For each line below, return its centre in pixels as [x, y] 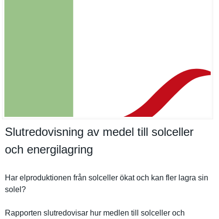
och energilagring [49, 149]
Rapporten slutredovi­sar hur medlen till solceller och [95, 213]
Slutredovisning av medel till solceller [99, 132]
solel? [15, 189]
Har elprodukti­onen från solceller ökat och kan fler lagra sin [107, 178]
